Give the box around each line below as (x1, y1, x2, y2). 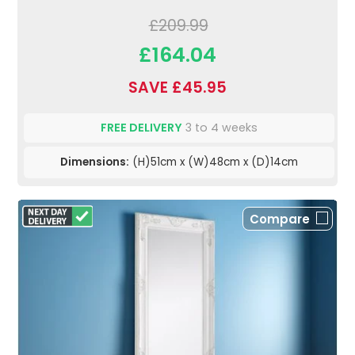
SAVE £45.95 (128, 77, 227, 99)
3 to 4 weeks (182, 120, 258, 136)
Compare (250, 211, 310, 228)
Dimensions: (60, 155, 129, 170)
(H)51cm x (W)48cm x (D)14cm (129, 155, 298, 170)
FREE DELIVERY (101, 120, 182, 136)
